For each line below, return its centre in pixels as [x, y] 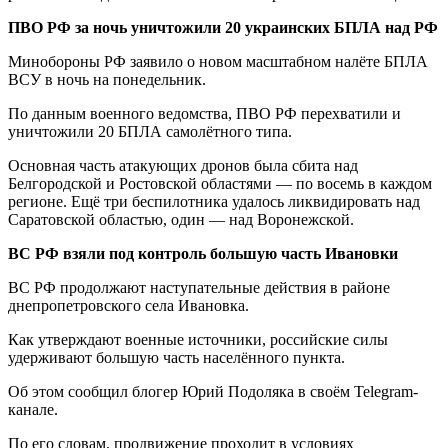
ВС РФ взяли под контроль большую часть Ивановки [203, 253]
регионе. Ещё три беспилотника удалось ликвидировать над [214, 201]
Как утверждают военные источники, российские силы [198, 339]
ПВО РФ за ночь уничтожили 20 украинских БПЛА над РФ [223, 27]
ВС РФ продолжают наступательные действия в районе [199, 287]
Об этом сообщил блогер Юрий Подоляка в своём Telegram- [213, 391]
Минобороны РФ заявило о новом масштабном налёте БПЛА [218, 61]
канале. [33, 409]
